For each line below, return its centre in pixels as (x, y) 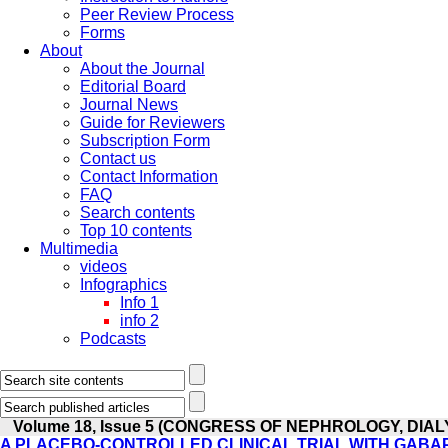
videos (103, 266)
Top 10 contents (136, 230)
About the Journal (142, 68)
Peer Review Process (157, 14)
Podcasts (113, 338)
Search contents (137, 212)
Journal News (129, 104)
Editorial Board (133, 86)
